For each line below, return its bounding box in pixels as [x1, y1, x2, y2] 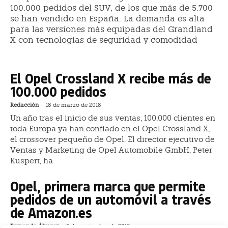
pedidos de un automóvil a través [10, 190, 211, 208]
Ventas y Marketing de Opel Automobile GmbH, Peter [10, 145, 212, 155]
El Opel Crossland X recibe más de [10, 69, 211, 87]
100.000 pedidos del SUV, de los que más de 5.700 [10, 3, 213, 13]
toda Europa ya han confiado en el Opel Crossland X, [10, 124, 210, 133]
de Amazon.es [10, 203, 92, 221]
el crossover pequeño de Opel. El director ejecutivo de [10, 134, 215, 144]
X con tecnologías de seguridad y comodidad [10, 35, 197, 45]
